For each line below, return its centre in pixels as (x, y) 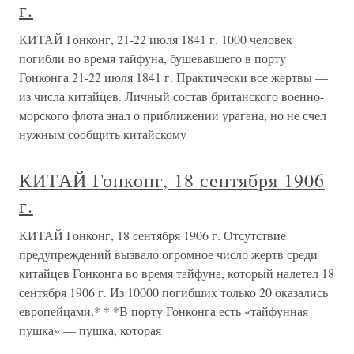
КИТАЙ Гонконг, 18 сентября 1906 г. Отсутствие (153, 235)
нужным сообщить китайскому (103, 134)
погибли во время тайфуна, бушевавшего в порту (153, 58)
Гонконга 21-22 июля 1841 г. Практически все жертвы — (173, 77)
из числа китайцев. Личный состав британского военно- (171, 96)
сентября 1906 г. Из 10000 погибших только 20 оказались (173, 292)
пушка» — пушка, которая (90, 330)
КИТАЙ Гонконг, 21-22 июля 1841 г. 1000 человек (156, 39)
